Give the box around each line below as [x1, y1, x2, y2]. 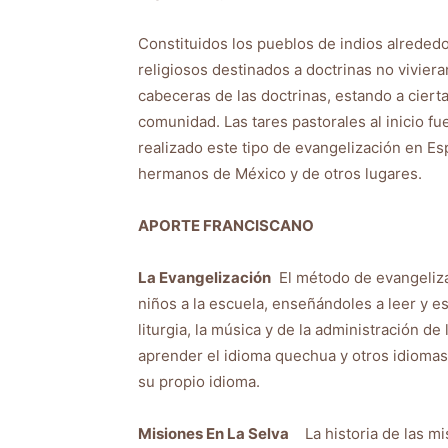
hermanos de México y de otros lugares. [138, 164, 422, 183]
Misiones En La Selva [138, 424, 289, 443]
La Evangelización [138, 268, 271, 287]
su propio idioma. [138, 372, 260, 391]
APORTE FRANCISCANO [138, 216, 314, 235]
